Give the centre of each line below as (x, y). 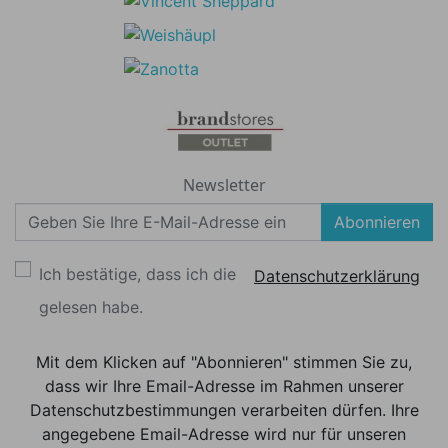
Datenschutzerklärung (337, 275)
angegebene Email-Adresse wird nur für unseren (224, 433)
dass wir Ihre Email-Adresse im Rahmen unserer (224, 385)
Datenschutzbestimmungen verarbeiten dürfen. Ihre (224, 409)
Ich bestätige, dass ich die (140, 274)
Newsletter (224, 184)
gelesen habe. (91, 306)
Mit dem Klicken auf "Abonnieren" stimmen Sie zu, (224, 361)
